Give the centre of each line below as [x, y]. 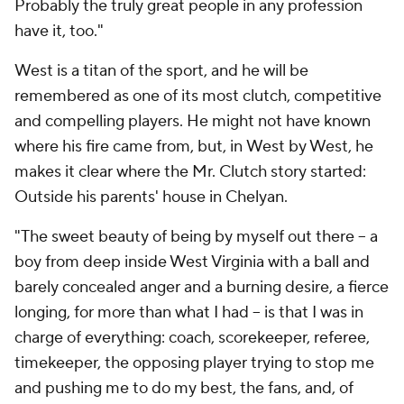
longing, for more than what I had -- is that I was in [189, 312]
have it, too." [59, 31]
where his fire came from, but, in [130, 147]
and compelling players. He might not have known [193, 121]
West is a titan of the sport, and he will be [161, 71]
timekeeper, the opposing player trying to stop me [194, 363]
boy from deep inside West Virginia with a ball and [192, 262]
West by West [297, 147]
